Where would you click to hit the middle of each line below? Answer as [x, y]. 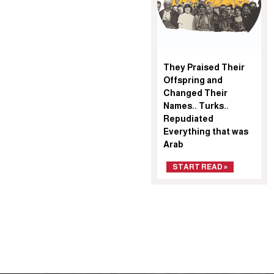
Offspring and [193, 80]
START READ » [200, 167]
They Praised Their [204, 67]
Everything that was [206, 131]
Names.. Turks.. [196, 106]
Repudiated [188, 118]
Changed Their [195, 93]
